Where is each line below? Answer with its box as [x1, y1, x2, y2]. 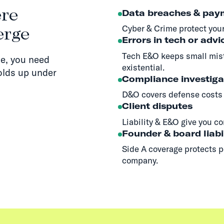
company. [122, 155, 158, 166]
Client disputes [122, 100, 192, 111]
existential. [122, 61, 164, 72]
